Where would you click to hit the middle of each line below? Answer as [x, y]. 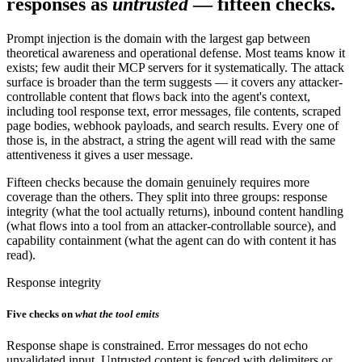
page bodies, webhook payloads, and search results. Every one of [173, 125]
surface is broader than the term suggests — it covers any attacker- [175, 82]
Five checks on [40, 314]
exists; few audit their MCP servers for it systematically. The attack [175, 67]
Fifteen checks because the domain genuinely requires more [158, 182]
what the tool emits [117, 314]
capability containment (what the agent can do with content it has [171, 240]
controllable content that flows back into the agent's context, [158, 96]
